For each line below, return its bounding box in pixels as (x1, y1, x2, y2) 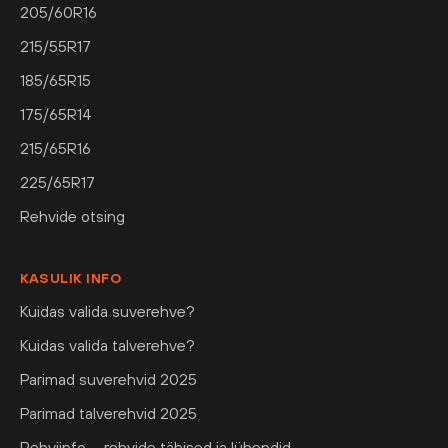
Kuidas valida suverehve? (20, 302, 195, 321)
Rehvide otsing (20, 207, 125, 226)
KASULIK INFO (20, 270, 121, 287)
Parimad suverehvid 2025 (20, 370, 197, 389)
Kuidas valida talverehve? (20, 336, 195, 355)
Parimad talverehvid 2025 (20, 404, 197, 423)
